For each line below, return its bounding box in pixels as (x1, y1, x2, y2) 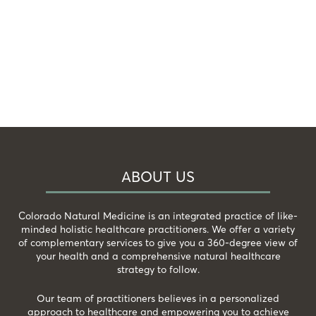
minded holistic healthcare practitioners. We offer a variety (21, 223, 295, 236)
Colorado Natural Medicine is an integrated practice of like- (18, 209, 298, 222)
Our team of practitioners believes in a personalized (37, 292, 279, 305)
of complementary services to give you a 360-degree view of (18, 236, 298, 249)
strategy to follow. (116, 263, 200, 276)
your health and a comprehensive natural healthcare (35, 250, 281, 262)
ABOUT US (121, 167, 195, 186)
